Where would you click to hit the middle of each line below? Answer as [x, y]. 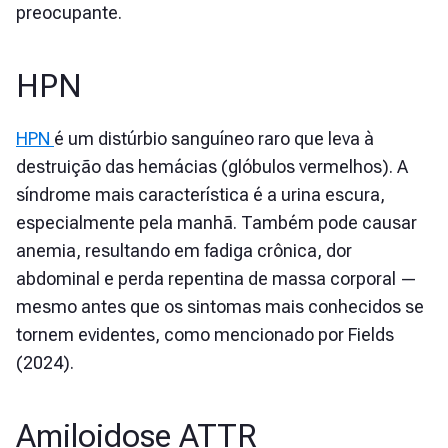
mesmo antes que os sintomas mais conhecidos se [220, 307]
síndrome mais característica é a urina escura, [200, 195]
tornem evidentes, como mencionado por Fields [205, 335]
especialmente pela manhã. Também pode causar [216, 223]
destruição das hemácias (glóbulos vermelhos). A [212, 167]
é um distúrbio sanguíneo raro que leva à [214, 139]
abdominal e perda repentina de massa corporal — [216, 279]
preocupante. [69, 13]
